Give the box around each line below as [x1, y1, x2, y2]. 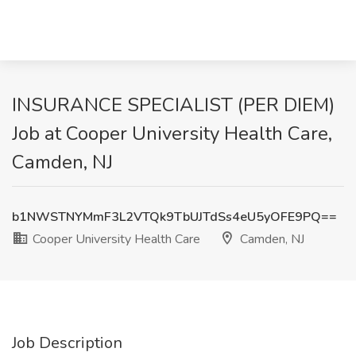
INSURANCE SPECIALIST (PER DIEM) [12, 92, 335, 118]
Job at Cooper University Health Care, [12, 121, 332, 146]
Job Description [12, 332, 122, 354]
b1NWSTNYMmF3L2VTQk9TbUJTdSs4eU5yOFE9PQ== [12, 208, 337, 226]
